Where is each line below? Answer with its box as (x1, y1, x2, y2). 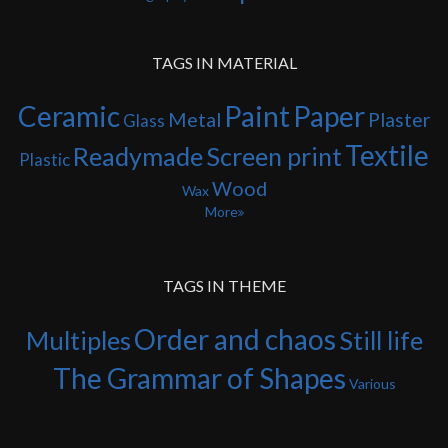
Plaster (367, 108, 431, 131)
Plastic (19, 149, 70, 170)
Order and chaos (133, 322, 336, 356)
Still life (338, 325, 423, 355)
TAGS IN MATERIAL (151, 53, 297, 72)
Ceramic (17, 99, 120, 133)
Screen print (206, 141, 342, 171)
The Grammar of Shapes (52, 361, 346, 395)
